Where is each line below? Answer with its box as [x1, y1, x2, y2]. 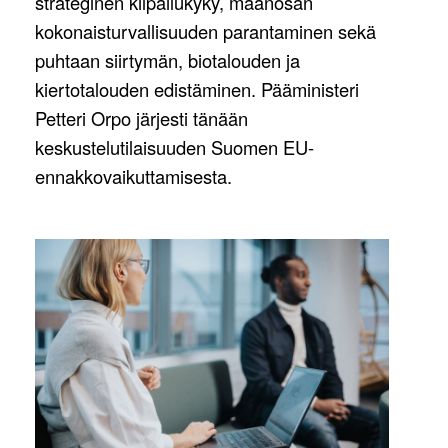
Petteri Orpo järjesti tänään [35, 105, 248, 132]
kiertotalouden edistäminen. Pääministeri [35, 76, 359, 103]
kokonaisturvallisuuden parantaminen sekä [35, 18, 376, 45]
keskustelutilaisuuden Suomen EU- [35, 134, 314, 161]
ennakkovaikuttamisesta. [35, 163, 232, 190]
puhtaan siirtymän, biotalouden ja [35, 47, 300, 74]
